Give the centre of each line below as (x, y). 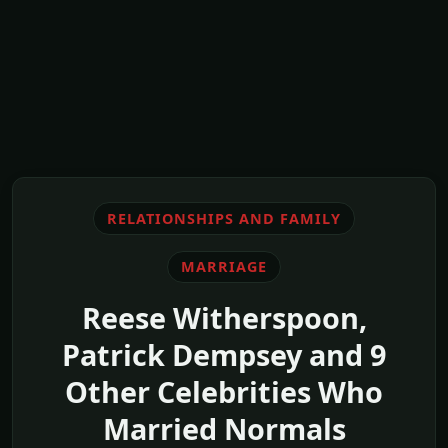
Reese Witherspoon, (224, 318)
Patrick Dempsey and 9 (224, 355)
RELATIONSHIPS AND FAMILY (224, 218)
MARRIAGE (224, 267)
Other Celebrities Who (224, 392)
